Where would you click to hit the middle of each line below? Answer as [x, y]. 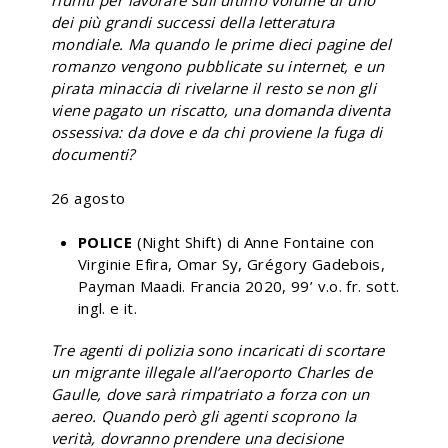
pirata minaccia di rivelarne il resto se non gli [213, 87]
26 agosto [88, 197]
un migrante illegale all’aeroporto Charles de [211, 371]
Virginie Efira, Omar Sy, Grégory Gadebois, [232, 263]
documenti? [93, 153]
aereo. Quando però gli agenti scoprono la [204, 415]
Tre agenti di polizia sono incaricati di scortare [218, 349]
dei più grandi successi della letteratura [193, 21]
